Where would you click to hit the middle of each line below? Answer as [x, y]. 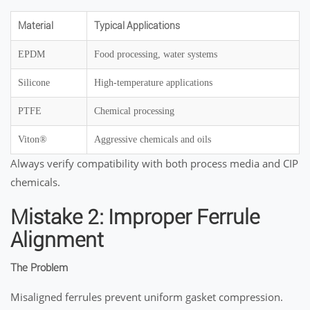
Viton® [33, 139]
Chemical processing [134, 111]
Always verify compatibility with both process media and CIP [154, 163]
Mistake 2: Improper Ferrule [135, 217]
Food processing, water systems [156, 54]
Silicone [34, 83]
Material [36, 26]
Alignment [57, 240]
